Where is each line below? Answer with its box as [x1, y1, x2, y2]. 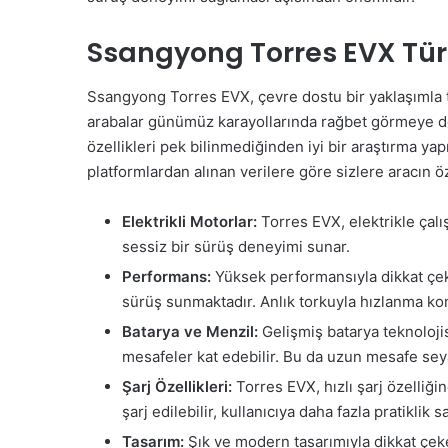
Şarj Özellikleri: [122, 377, 232, 396]
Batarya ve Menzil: [122, 322, 258, 341]
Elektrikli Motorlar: [122, 212, 257, 231]
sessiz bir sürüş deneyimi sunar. [122, 237, 350, 256]
